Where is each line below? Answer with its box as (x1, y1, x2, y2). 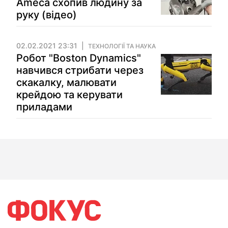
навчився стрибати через (16, 64, 144, 76)
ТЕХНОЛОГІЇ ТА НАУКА (88, 42, 156, 50)
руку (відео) (16, 9, 77, 21)
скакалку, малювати (16, 76, 117, 89)
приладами (16, 101, 72, 113)
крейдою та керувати (16, 89, 123, 101)
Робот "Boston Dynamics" (16, 52, 141, 64)
